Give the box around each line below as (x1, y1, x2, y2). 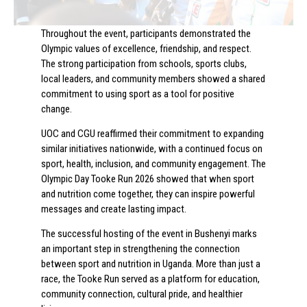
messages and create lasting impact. (41, 203, 186, 216)
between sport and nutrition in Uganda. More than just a (41, 258, 260, 271)
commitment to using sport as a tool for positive (41, 87, 234, 100)
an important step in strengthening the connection (41, 243, 240, 256)
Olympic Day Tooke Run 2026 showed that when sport (41, 173, 254, 186)
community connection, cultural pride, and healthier (41, 288, 243, 301)
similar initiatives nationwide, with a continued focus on (41, 143, 262, 156)
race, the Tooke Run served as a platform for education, (41, 273, 260, 286)
